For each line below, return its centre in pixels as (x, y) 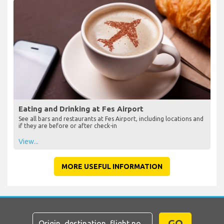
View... (28, 141)
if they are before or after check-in (68, 125)
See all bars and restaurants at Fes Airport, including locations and (111, 118)
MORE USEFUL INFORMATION (112, 166)
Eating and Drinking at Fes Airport (81, 108)
